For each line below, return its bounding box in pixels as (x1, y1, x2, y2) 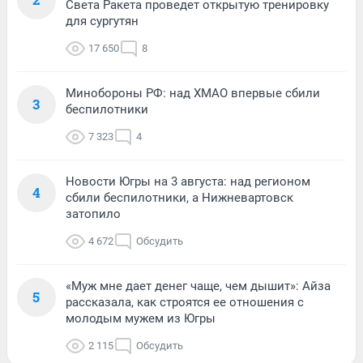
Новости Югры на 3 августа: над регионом (66, 174, 310, 190)
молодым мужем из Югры (66, 311, 216, 327)
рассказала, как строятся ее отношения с (66, 295, 304, 310)
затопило (66, 207, 121, 222)
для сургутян (66, 14, 139, 29)
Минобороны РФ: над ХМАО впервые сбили (66, 86, 320, 101)
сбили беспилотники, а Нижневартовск (66, 190, 293, 206)
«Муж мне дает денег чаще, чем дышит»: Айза (66, 279, 331, 294)
